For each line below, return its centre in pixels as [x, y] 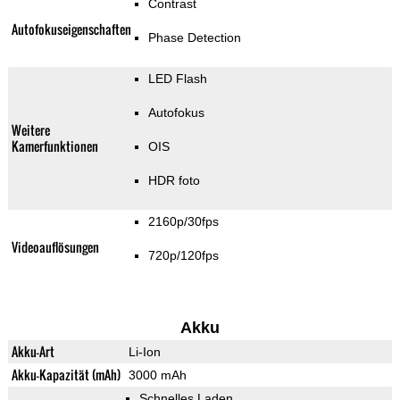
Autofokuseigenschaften [71, 29]
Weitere [30, 130]
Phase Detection [195, 38]
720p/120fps [184, 256]
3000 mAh [157, 375]
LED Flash [178, 79]
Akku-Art [33, 352]
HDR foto [175, 181]
